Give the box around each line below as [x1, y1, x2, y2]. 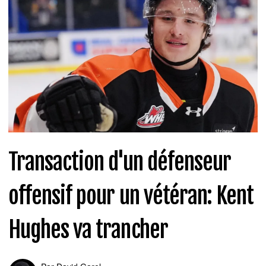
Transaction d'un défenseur [8, 147, 231, 176]
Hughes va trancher [8, 215, 168, 244]
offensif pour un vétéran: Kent [8, 181, 254, 210]
